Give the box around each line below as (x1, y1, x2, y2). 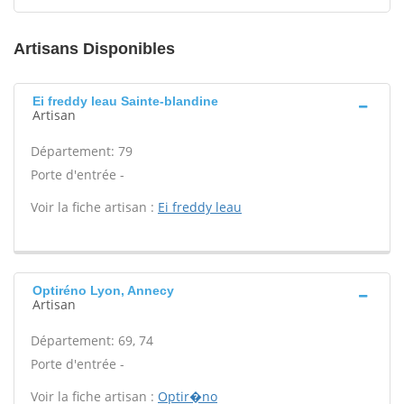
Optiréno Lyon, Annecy (32, 283, 174, 298)
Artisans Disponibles (14, 40, 175, 58)
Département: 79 (31, 142, 133, 160)
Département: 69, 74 (31, 332, 153, 349)
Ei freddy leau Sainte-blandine (32, 94, 218, 108)
